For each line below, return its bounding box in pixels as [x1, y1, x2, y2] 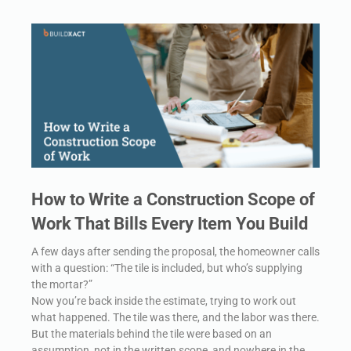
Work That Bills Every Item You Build [31, 213, 308, 233]
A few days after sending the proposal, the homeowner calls [31, 244, 320, 258]
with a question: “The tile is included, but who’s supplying [31, 261, 302, 274]
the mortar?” [31, 277, 92, 291]
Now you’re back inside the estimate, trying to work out [31, 294, 296, 307]
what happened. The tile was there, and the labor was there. [31, 310, 320, 324]
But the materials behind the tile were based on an [31, 327, 272, 340]
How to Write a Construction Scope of [31, 189, 315, 209]
